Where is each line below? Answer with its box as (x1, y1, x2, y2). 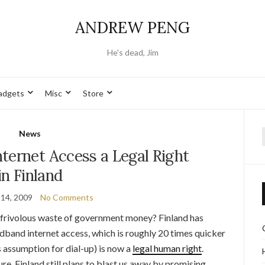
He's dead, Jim (106, 47, 159, 57)
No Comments (40, 192, 93, 202)
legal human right (132, 243, 202, 254)
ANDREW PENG (75, 18, 190, 37)
